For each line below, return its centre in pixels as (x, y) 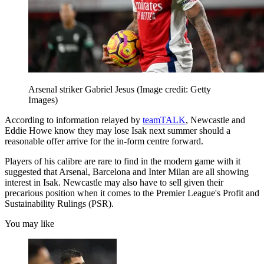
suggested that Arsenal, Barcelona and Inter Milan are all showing (127, 171)
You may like (29, 223)
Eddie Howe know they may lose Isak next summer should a (118, 130)
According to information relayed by (74, 120)
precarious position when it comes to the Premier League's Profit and (132, 193)
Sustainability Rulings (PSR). (59, 203)
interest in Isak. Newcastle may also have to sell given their (114, 182)
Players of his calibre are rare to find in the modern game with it (123, 161)
